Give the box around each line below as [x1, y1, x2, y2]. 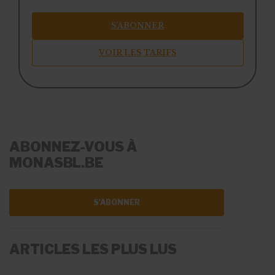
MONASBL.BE [9, 155, 103, 171]
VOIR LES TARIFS [98, 47, 177, 57]
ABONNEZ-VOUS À [9, 139, 137, 155]
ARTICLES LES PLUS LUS [9, 241, 177, 258]
